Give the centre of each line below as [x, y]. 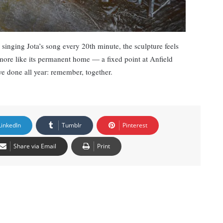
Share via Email [35, 146]
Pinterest [135, 125]
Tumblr [72, 125]
